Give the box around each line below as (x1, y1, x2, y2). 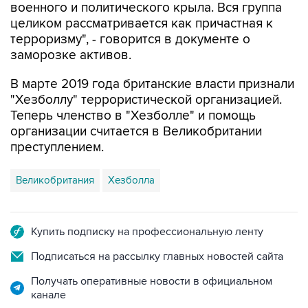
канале (31, 288, 66, 302)
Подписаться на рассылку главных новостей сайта (31, 250, 283, 263)
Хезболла (108, 174, 155, 186)
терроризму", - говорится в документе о (10, 32, 250, 47)
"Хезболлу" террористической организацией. (10, 92, 282, 108)
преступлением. (10, 140, 104, 155)
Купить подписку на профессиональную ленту (31, 225, 263, 239)
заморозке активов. (10, 47, 131, 63)
